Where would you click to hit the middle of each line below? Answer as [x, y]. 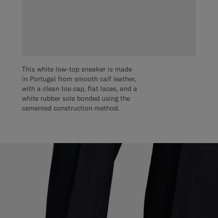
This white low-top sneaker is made [77, 69]
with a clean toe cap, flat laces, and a [80, 88]
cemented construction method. [71, 108]
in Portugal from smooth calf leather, [79, 79]
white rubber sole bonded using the [76, 98]
